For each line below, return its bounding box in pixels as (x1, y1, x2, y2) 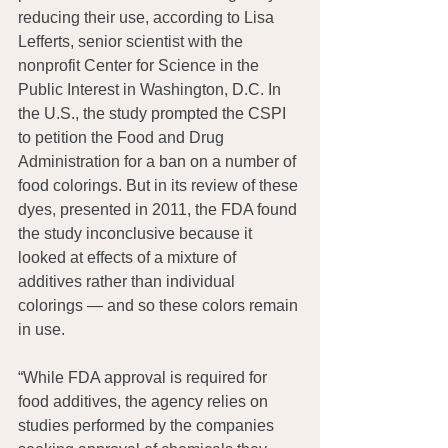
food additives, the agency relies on (18, 392, 272, 410)
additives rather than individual (18, 272, 239, 290)
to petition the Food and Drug (18, 128, 228, 146)
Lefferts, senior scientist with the (18, 32, 247, 50)
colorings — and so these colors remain (18, 296, 302, 314)
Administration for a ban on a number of (18, 152, 300, 170)
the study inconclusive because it (18, 224, 256, 242)
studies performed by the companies (18, 416, 278, 434)
